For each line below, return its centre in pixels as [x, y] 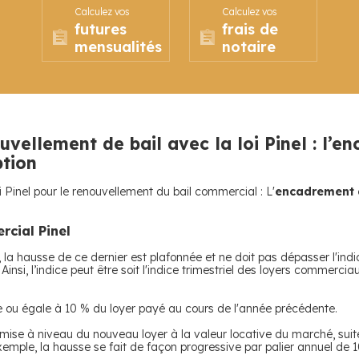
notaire [249, 47]
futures [101, 29]
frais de [250, 29]
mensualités [118, 47]
